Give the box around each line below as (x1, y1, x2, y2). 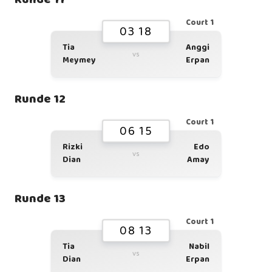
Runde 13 (15, 189, 66, 208)
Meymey (63, 53, 96, 67)
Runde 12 (15, 89, 66, 109)
